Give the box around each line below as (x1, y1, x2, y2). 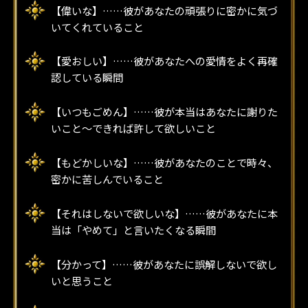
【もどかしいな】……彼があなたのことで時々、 (50, 155, 278, 170)
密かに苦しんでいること (50, 171, 164, 187)
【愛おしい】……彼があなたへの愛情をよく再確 (50, 53, 278, 69)
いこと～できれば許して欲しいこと (50, 120, 216, 136)
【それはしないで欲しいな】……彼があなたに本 (50, 205, 278, 221)
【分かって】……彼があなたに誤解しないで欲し (50, 256, 277, 272)
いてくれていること (50, 19, 144, 34)
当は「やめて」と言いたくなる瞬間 (50, 221, 216, 237)
